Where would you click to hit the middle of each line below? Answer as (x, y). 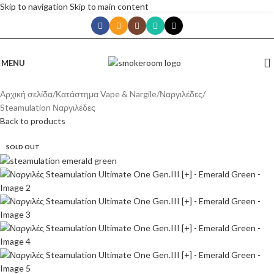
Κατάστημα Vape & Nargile (106, 94)
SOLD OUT (23, 147)
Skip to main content (109, 6)
